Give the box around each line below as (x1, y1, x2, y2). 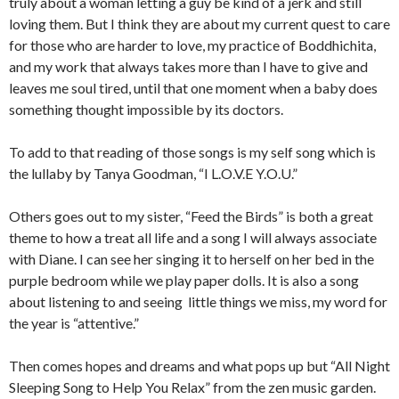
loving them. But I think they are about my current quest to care (9, 15, 390, 32)
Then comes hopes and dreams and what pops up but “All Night (9, 357, 390, 374)
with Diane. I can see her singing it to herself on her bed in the (9, 250, 374, 267)
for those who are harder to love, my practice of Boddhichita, (9, 37, 376, 53)
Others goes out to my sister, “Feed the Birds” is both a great (9, 208, 373, 224)
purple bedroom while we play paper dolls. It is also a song (9, 272, 359, 289)
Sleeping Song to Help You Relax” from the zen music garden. (9, 379, 376, 395)
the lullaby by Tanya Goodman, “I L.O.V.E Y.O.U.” (9, 165, 297, 182)
